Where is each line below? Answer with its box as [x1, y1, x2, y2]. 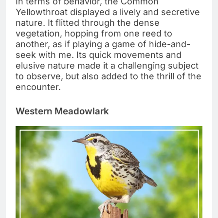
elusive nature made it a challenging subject [16, 60, 199, 71]
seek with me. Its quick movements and [16, 50, 182, 60]
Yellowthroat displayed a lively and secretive [16, 7, 200, 18]
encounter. [16, 82, 61, 92]
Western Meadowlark [16, 106, 109, 117]
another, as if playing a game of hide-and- [16, 39, 190, 50]
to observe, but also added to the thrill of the [16, 71, 201, 82]
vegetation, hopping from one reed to [16, 28, 172, 39]
